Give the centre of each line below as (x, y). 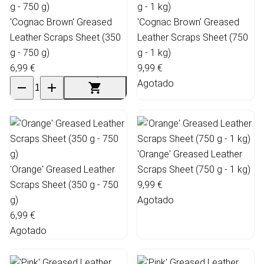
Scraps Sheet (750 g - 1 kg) (194, 169)
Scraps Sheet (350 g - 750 (64, 184)
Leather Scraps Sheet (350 (65, 37)
